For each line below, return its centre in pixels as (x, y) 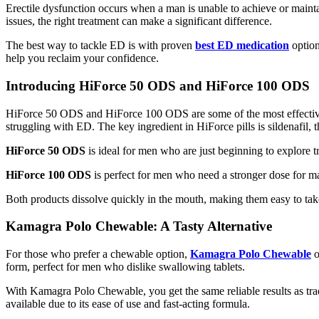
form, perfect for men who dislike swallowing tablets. (125, 267)
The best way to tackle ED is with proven (100, 46)
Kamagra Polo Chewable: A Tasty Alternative (139, 226)
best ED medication (242, 46)
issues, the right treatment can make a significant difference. (139, 21)
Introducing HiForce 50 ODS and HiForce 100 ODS (158, 85)
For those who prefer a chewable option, (98, 254)
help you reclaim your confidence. (82, 58)
